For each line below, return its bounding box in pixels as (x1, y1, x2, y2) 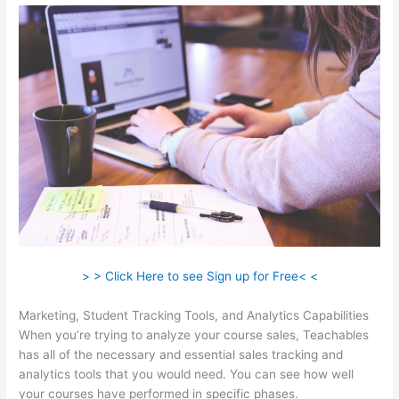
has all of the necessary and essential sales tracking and (19, 346, 344, 362)
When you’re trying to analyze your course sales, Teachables (19, 327, 370, 342)
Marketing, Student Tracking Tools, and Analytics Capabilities (19, 307, 370, 322)
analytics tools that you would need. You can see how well (19, 366, 354, 381)
